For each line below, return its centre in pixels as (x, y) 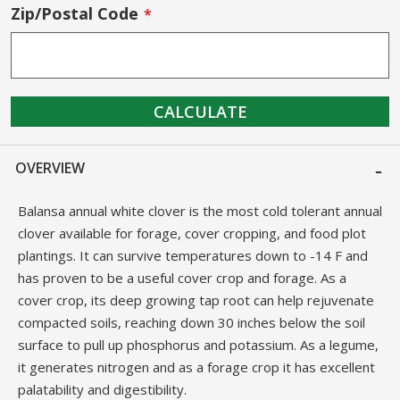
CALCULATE (200, 111)
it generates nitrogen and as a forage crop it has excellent (196, 367)
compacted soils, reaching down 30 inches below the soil (191, 323)
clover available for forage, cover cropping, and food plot (192, 233)
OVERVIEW (50, 167)
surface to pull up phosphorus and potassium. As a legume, (198, 345)
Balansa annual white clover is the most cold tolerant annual (200, 211)
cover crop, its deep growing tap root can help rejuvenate (196, 300)
